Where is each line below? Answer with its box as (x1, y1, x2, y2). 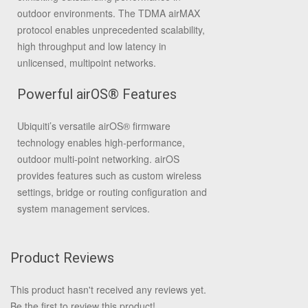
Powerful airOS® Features (17, 86, 177, 102)
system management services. (17, 201, 150, 215)
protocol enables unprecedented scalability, (17, 23, 205, 36)
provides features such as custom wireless (17, 168, 201, 182)
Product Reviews (10, 250, 114, 266)
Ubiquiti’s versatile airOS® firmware (17, 119, 170, 133)
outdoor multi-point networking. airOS (17, 152, 179, 166)
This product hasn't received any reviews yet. (10, 283, 206, 296)
